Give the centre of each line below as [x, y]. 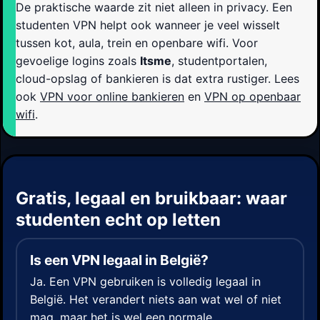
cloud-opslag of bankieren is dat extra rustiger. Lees [157, 79]
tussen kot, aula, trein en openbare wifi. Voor [137, 43]
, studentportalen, [219, 61]
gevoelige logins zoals [78, 61]
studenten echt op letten [118, 220]
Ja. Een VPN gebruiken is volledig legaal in [145, 281]
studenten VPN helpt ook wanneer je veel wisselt [148, 25]
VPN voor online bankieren [112, 97]
